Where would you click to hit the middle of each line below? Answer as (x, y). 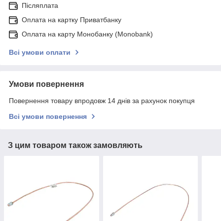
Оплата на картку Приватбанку (72, 20)
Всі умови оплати (40, 53)
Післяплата (40, 6)
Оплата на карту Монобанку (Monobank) (87, 34)
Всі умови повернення (48, 117)
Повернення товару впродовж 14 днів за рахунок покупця (102, 101)
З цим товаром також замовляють (75, 146)
